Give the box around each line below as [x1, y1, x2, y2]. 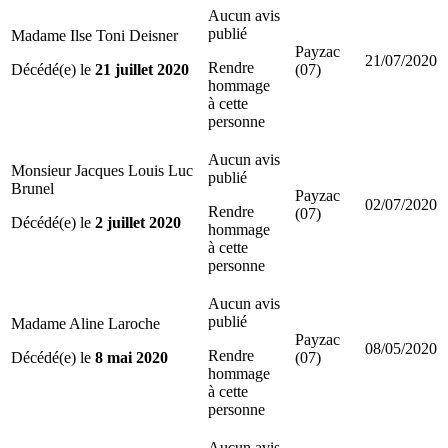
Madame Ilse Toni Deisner [11, 26, 178, 44]
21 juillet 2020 [95, 60, 189, 78]
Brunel [11, 179, 54, 197]
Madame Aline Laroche [11, 314, 160, 332]
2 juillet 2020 [95, 213, 181, 231]
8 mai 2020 [95, 348, 168, 366]
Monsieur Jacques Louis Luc [11, 161, 193, 179]
